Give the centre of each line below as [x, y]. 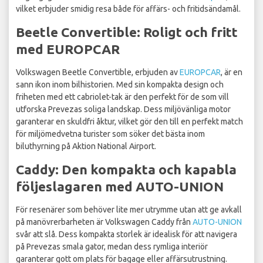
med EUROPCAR [68, 49]
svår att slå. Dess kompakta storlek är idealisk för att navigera [127, 235]
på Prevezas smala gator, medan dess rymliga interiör [112, 247]
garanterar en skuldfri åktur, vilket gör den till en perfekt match [129, 122]
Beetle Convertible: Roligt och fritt [127, 32]
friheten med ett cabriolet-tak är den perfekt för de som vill [122, 97]
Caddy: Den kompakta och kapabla [126, 170]
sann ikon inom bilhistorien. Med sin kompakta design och [120, 85]
